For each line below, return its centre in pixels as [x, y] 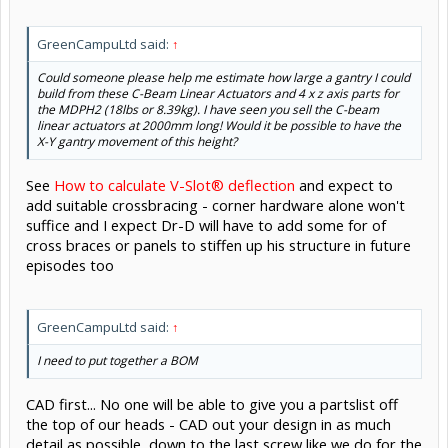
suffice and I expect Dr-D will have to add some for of [206, 224]
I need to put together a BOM [117, 361]
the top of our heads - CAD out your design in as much [208, 423]
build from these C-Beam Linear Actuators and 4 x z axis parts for [218, 93]
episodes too [70, 264]
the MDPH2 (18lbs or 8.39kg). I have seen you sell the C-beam [208, 109]
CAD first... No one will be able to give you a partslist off [212, 403]
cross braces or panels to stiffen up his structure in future [218, 244]
